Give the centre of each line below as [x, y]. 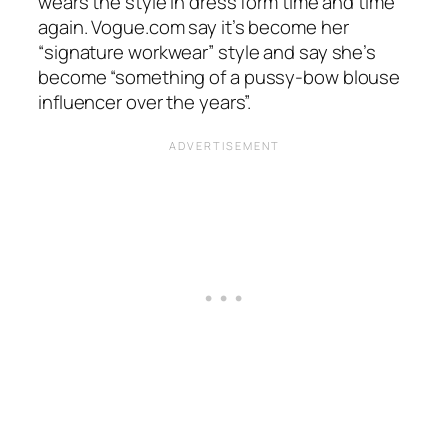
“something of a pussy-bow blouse [255, 77]
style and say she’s [295, 52]
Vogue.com [138, 27]
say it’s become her [266, 27]
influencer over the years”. [145, 102]
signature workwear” [129, 52]
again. [65, 27]
